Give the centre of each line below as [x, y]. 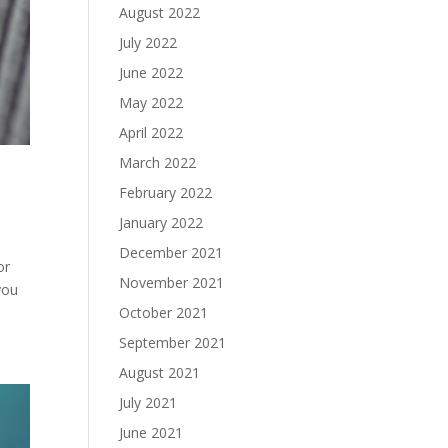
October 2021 [164, 312]
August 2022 [160, 12]
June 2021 [151, 432]
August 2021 [160, 372]
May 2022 [151, 102]
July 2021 [148, 402]
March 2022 [158, 162]
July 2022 [148, 42]
